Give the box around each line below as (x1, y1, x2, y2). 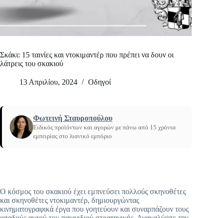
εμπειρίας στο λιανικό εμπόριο (33, 132, 112, 140)
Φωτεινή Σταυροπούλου (33, 114, 112, 123)
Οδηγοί (88, 78, 111, 87)
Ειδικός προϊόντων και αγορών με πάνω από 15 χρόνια (33, 124, 176, 131)
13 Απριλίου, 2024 (19, 78, 77, 87)
